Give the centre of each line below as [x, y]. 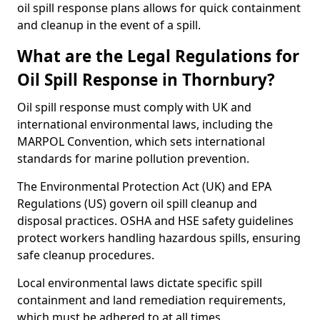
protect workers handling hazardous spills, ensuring [159, 238]
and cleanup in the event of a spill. [109, 25]
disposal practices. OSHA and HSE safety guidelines [155, 221]
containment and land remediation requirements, [151, 300]
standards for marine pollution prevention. [133, 159]
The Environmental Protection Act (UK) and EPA [144, 186]
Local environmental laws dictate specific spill [140, 283]
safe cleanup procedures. [86, 255]
